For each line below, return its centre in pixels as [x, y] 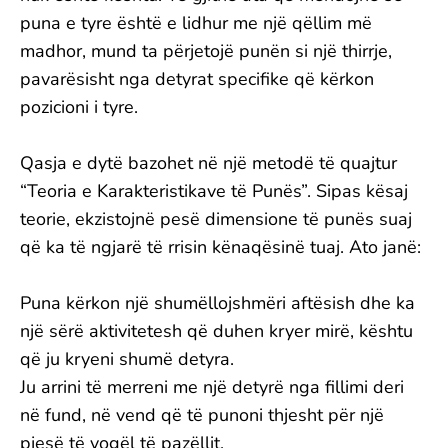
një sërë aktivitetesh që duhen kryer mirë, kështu [216, 331]
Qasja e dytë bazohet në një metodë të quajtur [208, 163]
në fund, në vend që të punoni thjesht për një [202, 415]
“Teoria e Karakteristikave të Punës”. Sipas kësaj [214, 191]
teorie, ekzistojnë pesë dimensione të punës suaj [216, 219]
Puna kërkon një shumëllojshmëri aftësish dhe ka [217, 303]
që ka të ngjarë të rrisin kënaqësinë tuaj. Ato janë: [220, 247]
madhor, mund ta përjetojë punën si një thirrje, [206, 51]
